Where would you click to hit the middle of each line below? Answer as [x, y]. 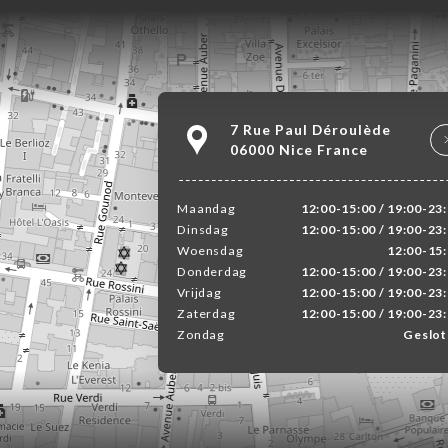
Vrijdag [199, 292]
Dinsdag [203, 229]
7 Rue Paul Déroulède [310, 129]
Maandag [206, 208]
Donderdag [212, 271]
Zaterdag [206, 313]
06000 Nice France [298, 149]
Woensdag [210, 250]
